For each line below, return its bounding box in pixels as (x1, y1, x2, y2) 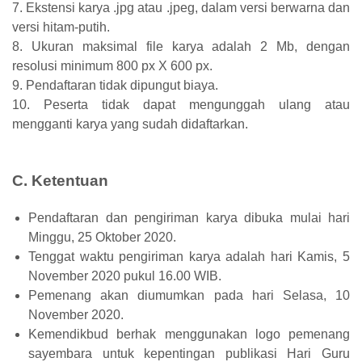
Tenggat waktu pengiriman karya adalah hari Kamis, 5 (28, 249, 350, 263)
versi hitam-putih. (12, 19, 110, 34)
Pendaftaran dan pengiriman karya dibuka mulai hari (28, 210, 350, 225)
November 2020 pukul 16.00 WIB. (28, 268, 221, 283)
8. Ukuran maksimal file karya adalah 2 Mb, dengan (12, 39, 350, 53)
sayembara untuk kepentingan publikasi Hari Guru (28, 346, 350, 360)
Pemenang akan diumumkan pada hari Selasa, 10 (28, 288, 350, 302)
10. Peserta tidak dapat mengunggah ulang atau (12, 97, 350, 112)
